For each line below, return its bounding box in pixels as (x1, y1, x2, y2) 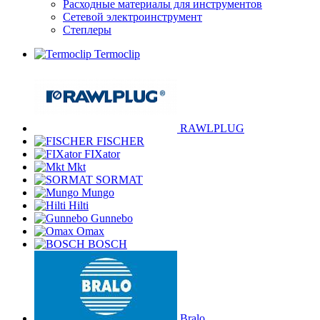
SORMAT (96, 174, 143, 186)
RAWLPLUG (180, 122, 244, 134)
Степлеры (63, 24, 111, 36)
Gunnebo (91, 212, 133, 224)
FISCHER (96, 135, 144, 147)
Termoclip (94, 48, 140, 60)
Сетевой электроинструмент (63, 11, 202, 23)
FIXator (84, 148, 120, 160)
